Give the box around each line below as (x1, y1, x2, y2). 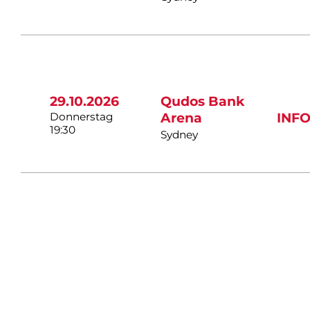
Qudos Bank (161, 93, 246, 110)
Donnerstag (50, 110, 114, 124)
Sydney (161, 128, 199, 142)
